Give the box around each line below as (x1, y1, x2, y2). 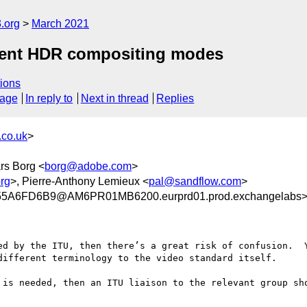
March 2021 (32, 18, 89, 29)
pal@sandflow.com (149, 175, 241, 187)
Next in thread (80, 93, 149, 105)
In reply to (25, 93, 73, 105)
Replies (156, 93, 195, 105)
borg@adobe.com (45, 160, 132, 172)
